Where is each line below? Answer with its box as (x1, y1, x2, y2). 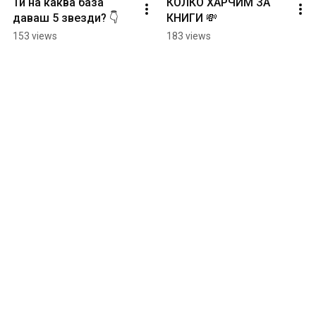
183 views (166, 30, 211, 42)
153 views (13, 30, 57, 42)
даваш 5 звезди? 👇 (13, 11, 119, 25)
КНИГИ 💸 (166, 11, 217, 25)
